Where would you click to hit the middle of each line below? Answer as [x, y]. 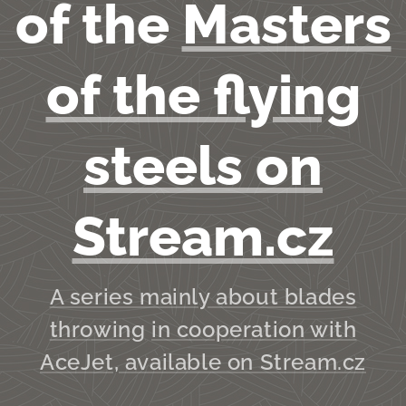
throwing [97, 329]
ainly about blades [258, 297]
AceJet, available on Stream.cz [203, 362]
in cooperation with [254, 329]
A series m [105, 297]
